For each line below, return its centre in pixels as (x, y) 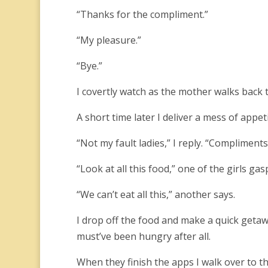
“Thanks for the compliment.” (142, 14)
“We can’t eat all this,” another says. (156, 194)
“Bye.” (89, 66)
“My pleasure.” (109, 40)
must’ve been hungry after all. (143, 236)
